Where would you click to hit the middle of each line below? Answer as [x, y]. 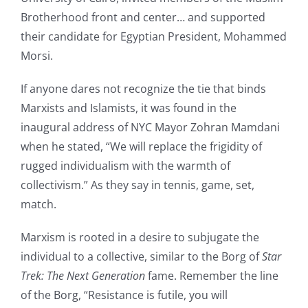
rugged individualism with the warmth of [125, 165]
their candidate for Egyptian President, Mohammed [153, 36]
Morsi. [36, 55]
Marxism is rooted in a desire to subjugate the [140, 237]
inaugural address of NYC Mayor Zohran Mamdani [150, 127]
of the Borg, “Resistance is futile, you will [124, 295]
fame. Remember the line [211, 275]
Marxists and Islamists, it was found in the [128, 108]
